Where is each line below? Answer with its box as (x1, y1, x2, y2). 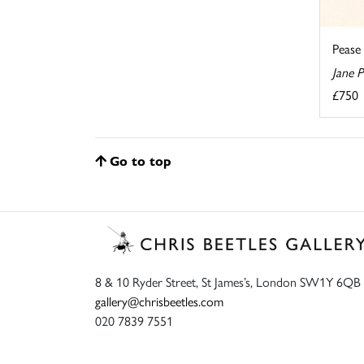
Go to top (110, 151, 171, 171)
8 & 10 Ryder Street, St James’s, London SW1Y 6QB (95, 271, 361, 291)
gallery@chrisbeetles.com (95, 291, 223, 310)
